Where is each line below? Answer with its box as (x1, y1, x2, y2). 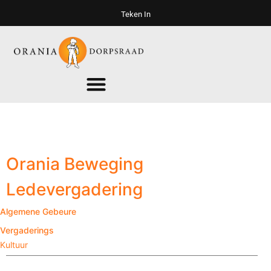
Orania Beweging (6, 154, 143, 175)
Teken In (120, 10, 151, 19)
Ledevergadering (6, 179, 143, 200)
